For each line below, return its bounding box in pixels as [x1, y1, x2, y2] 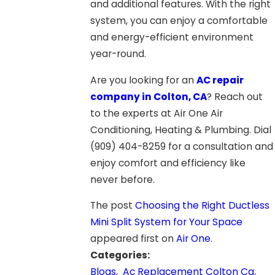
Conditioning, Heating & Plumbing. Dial [90, 123, 272, 136]
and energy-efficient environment [90, 31, 254, 44]
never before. [90, 172, 155, 186]
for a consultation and [166, 139, 274, 153]
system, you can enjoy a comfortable [90, 14, 268, 28]
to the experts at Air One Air [90, 106, 223, 120]
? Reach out [207, 90, 263, 103]
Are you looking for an [90, 73, 197, 87]
